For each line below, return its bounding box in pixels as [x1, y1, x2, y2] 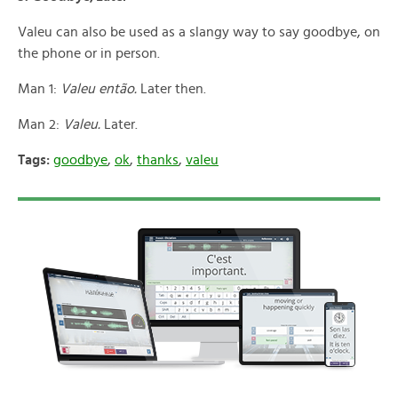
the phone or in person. [18, 46, 160, 60]
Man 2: [18, 117, 63, 131]
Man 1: [18, 82, 60, 96]
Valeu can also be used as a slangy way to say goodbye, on [18, 25, 380, 39]
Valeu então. [60, 82, 137, 96]
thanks [137, 153, 179, 167]
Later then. [137, 82, 206, 96]
